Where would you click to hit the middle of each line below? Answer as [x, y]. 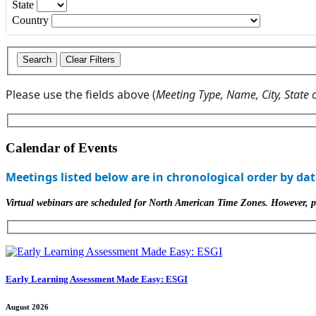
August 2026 [27, 306]
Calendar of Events [61, 148]
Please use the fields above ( [81, 94]
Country [32, 20]
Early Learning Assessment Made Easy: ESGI [97, 279]
